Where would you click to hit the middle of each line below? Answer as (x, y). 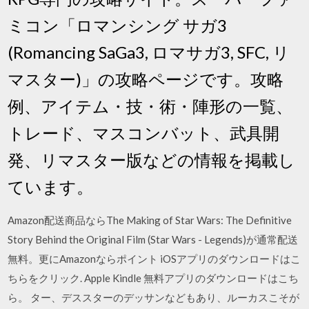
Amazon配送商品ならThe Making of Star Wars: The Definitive (150, 220)
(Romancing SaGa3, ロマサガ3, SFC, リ (149, 52)
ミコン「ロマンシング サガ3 (118, 25)
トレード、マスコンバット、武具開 (144, 132)
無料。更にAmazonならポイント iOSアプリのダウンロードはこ (154, 258)
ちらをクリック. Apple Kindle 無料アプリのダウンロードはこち (153, 278)
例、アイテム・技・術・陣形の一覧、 (150, 106)
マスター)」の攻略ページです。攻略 (146, 79)
